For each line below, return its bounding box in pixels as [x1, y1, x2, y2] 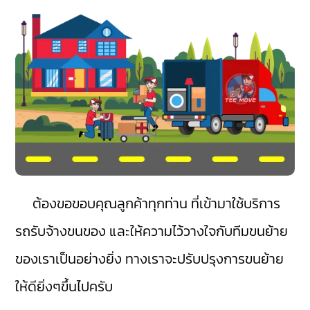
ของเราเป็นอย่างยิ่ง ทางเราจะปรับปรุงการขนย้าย [15, 248, 284, 270]
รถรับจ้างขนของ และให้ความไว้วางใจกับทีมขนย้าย [15, 221, 289, 242]
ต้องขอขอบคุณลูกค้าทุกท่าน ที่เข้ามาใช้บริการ [15, 193, 281, 215]
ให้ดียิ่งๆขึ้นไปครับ [15, 276, 113, 298]
